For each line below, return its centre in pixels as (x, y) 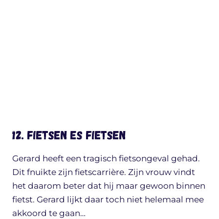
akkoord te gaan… (49, 213)
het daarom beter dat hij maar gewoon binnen (109, 186)
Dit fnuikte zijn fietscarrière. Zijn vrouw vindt (104, 172)
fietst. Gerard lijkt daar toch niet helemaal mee (108, 199)
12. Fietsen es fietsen (69, 134)
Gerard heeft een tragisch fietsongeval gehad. (106, 158)
